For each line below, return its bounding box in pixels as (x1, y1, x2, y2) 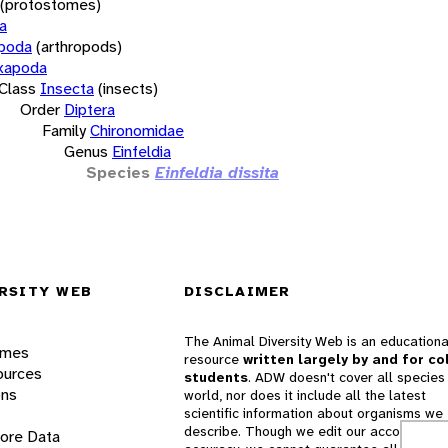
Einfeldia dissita (155, 161, 279, 183)
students (184, 368, 248, 387)
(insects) (98, 77, 158, 99)
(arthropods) (36, 35, 122, 57)
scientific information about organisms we (184, 404, 443, 423)
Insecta (40, 77, 94, 99)
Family (42, 119, 86, 141)
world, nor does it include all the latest (184, 386, 426, 405)
